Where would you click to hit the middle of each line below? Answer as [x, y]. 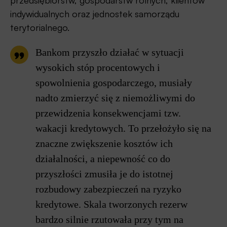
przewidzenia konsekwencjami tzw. [108, 113]
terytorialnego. [40, 28]
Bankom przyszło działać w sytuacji [110, 52]
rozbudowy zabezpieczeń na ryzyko [108, 189]
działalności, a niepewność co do [103, 159]
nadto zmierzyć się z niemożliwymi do [115, 98]
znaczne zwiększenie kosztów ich [104, 144]
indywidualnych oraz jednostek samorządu [95, 14]
